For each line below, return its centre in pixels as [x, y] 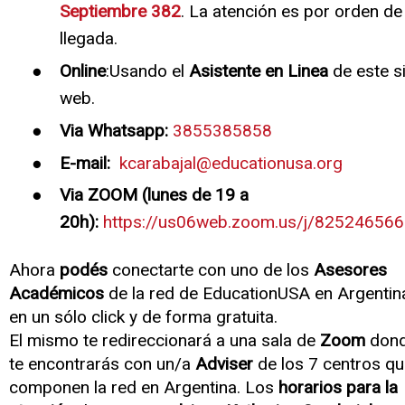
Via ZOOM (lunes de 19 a [154, 195]
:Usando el [147, 71]
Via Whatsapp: [113, 130]
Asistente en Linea [258, 71]
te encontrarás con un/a [102, 364]
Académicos [57, 294]
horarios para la [338, 388]
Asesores [350, 270]
